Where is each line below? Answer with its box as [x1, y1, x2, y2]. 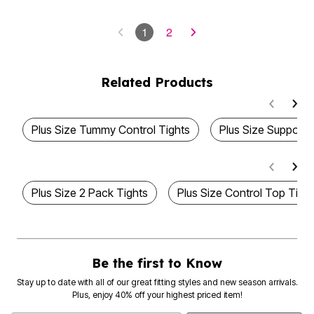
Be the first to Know [92, 255, 222, 272]
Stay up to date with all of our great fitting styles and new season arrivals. [16, 277, 298, 288]
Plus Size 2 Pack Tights [32, 186, 148, 200]
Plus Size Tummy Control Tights [32, 123, 190, 137]
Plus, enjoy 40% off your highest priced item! [71, 289, 243, 301]
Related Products [101, 74, 213, 91]
